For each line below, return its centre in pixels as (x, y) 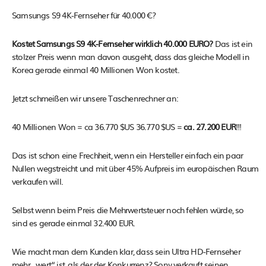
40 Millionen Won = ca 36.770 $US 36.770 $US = (98, 126)
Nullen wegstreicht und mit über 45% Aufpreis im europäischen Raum (135, 168)
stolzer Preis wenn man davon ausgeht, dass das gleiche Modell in (131, 56)
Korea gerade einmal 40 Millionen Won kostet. (96, 69)
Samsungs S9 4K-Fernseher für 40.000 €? (84, 15)
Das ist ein (233, 43)
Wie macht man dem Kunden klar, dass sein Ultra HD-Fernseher (126, 251)
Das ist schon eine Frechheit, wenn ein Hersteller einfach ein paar (128, 155)
